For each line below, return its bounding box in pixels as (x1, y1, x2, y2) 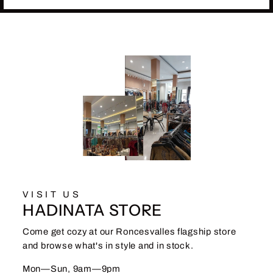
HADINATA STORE (23, 200, 162, 220)
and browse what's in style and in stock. (23, 241, 194, 251)
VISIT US (23, 190, 82, 200)
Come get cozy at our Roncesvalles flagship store (23, 227, 236, 237)
